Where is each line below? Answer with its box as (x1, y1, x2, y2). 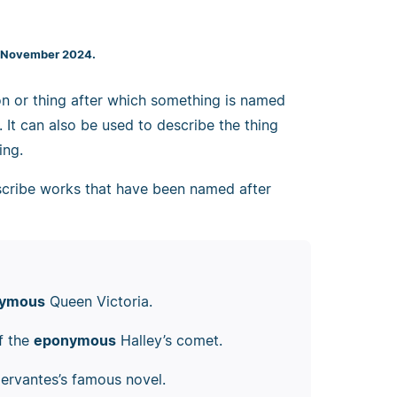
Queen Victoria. (44, 292, 152, 310)
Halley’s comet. (115, 331, 222, 349)
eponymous (33, 331, 116, 349)
